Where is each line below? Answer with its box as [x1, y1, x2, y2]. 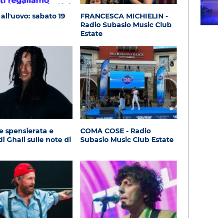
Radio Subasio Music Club [80, 20, 172, 29]
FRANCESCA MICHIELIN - [80, 12, 168, 20]
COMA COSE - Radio [80, 127, 151, 135]
